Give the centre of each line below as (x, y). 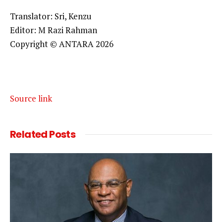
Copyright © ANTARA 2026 (62, 44)
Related (30, 135)
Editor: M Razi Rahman (54, 30)
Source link (31, 99)
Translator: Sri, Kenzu (51, 16)
